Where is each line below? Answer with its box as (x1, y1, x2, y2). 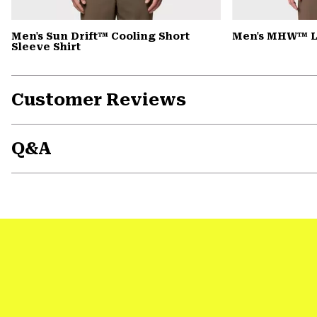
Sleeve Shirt (11, 41, 81, 53)
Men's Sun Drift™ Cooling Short (11, 30, 190, 42)
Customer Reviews (11, 90, 186, 110)
